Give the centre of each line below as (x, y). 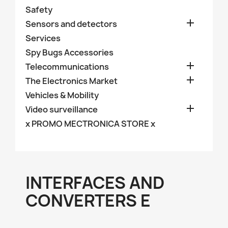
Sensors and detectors (71, 24)
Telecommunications (67, 67)
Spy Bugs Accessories (69, 52)
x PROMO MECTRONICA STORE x (90, 124)
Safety (39, 10)
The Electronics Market (72, 81)
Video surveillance (62, 109)
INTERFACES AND (95, 183)
